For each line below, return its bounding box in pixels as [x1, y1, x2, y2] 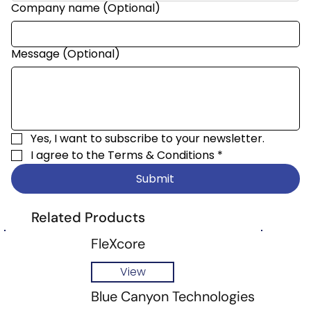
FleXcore [91, 234, 146, 253]
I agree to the [30, 146, 108, 163]
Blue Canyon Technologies [91, 287, 255, 305]
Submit [136, 170, 175, 187]
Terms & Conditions [107, 146, 215, 163]
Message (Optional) [10, 45, 120, 62]
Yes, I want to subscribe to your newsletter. [30, 130, 264, 146]
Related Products [31, 208, 145, 226]
